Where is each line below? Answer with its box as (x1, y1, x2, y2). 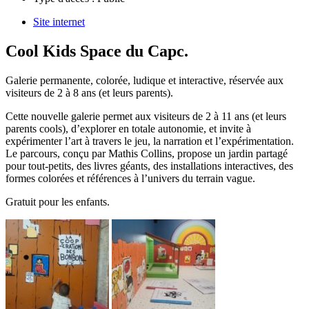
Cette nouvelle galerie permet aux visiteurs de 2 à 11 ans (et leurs (6, 110, 286, 122)
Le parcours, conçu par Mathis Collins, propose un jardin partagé (6, 147, 288, 159)
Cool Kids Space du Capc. (6, 41, 188, 60)
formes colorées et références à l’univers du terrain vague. (6, 172, 255, 184)
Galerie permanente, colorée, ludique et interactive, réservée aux (6, 74, 283, 86)
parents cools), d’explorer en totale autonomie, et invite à (6, 122, 251, 134)
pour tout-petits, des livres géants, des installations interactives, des (6, 159, 293, 172)
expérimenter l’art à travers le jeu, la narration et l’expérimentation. (6, 134, 294, 147)
